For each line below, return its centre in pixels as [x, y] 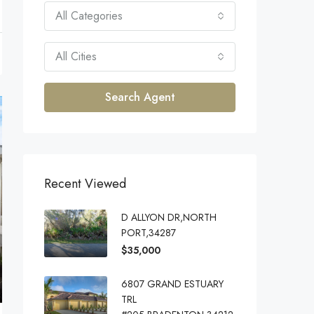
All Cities [76, 56]
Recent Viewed [85, 184]
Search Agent [140, 97]
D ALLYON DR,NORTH [169, 217]
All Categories [89, 16]
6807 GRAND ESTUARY [172, 284]
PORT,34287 [149, 233]
